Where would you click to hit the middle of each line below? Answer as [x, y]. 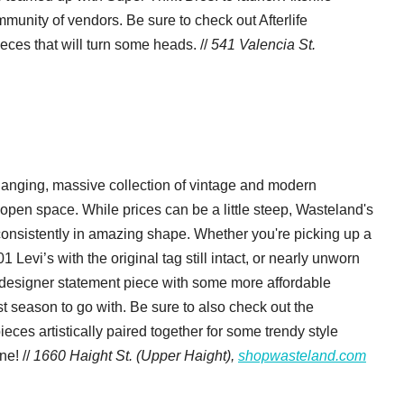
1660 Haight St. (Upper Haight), [136, 355]
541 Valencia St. [263, 44]
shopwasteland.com [302, 355]
